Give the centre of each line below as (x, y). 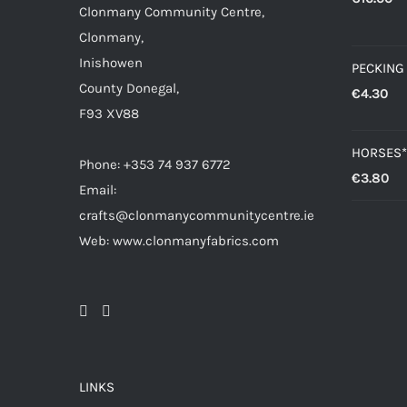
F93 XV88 (109, 113)
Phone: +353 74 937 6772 (155, 164)
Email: (98, 189)
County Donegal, (129, 88)
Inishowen (111, 62)
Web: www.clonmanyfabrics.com (179, 240)
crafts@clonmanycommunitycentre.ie (197, 215)
